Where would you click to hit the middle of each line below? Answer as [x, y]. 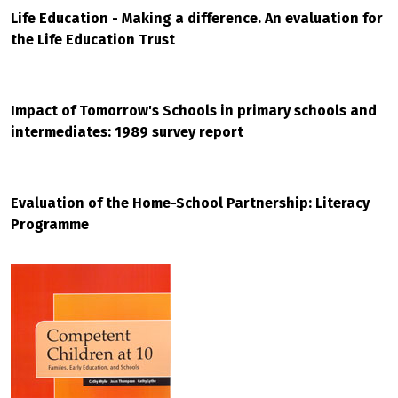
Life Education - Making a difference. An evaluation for [197, 18]
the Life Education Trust [93, 40]
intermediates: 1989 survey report [127, 132]
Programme [50, 224]
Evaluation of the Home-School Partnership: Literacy [190, 203]
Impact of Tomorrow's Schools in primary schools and [194, 111]
